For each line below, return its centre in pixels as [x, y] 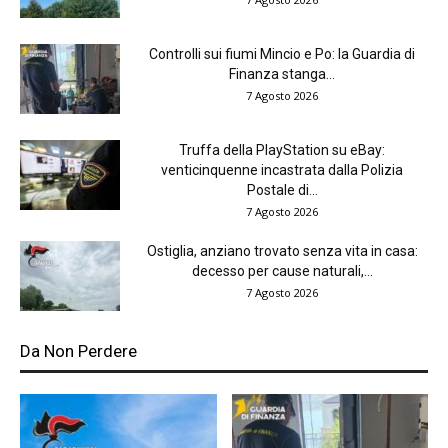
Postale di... [282, 190]
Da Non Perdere [78, 351]
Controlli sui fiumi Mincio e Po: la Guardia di [282, 54]
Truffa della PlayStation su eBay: [282, 150]
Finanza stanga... [282, 74]
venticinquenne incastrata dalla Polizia [282, 170]
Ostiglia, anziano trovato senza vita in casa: [282, 251]
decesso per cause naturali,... [282, 271]
